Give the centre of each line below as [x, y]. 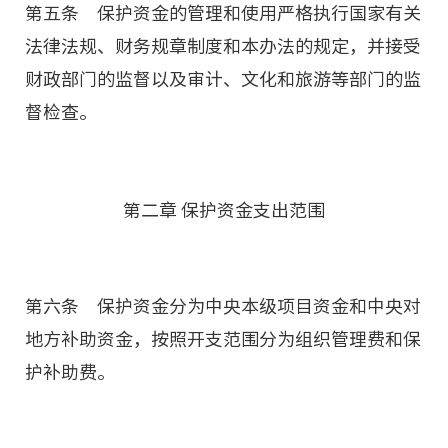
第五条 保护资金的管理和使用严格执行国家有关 [223, 13]
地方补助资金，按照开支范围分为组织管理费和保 [223, 339]
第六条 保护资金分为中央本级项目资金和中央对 [223, 306]
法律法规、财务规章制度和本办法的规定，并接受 [223, 46]
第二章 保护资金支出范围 [224, 210]
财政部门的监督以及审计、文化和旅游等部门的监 [223, 79]
